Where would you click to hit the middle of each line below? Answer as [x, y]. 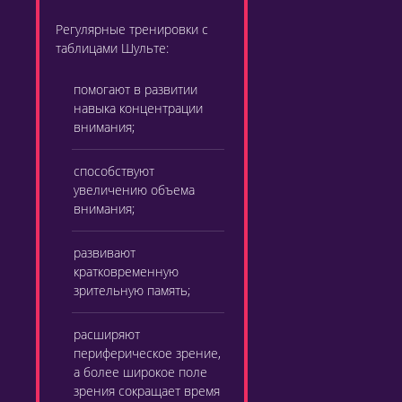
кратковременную [126, 271]
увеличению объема [134, 190]
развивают [105, 253]
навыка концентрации [138, 108]
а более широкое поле [140, 372]
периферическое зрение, [147, 353]
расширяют [107, 334]
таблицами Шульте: [112, 48]
